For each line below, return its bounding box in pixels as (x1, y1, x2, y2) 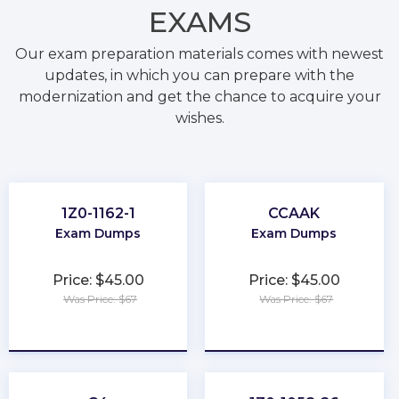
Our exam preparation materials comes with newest (15, 45, 384, 63)
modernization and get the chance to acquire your (18, 88, 381, 106)
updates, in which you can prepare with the (45, 67, 354, 85)
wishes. (175, 110, 224, 127)
